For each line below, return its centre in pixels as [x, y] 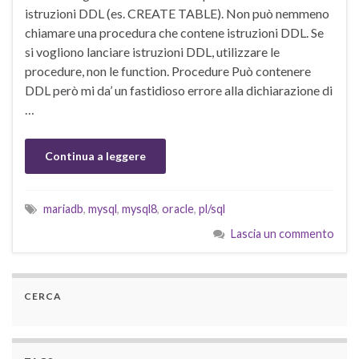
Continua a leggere [95, 155]
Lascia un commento [282, 233]
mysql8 [139, 208]
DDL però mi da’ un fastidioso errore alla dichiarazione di [179, 90]
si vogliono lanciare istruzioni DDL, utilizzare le [152, 51]
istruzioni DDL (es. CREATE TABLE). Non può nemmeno [177, 13]
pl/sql [212, 208]
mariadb [63, 208]
